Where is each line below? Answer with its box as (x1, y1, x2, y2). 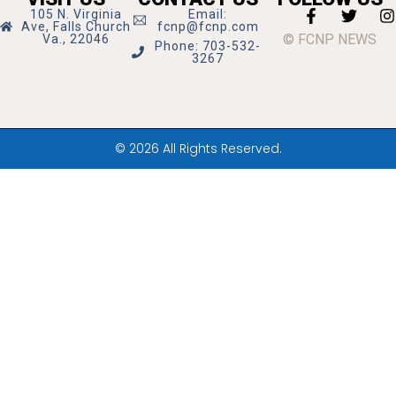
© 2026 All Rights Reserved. (114, 139, 282, 157)
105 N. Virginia (29, 6, 122, 21)
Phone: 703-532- (155, 38, 262, 53)
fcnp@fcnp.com (156, 19, 259, 34)
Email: (188, 6, 228, 21)
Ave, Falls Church (20, 19, 131, 34)
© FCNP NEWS (283, 30, 377, 48)
